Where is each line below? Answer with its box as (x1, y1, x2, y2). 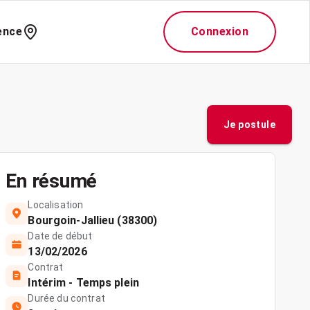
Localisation (28, 199, 84, 210)
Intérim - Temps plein (28, 276, 139, 289)
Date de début (28, 230, 93, 241)
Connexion (190, 25, 248, 38)
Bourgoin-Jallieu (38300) (28, 214, 158, 227)
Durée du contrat (28, 293, 105, 304)
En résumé (6, 170, 98, 192)
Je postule (224, 119, 275, 130)
